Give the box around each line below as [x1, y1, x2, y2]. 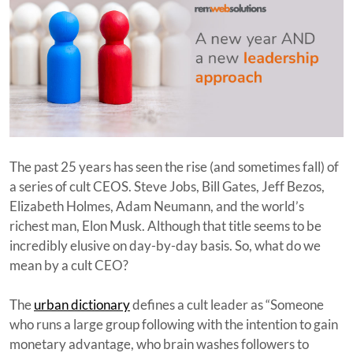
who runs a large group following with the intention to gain [9, 315, 338, 333]
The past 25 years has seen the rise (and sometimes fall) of [9, 158, 339, 175]
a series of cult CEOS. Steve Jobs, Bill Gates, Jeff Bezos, [9, 177, 325, 195]
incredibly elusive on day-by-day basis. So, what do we [9, 236, 321, 254]
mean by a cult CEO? [9, 256, 128, 273]
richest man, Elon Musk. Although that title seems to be [9, 217, 321, 234]
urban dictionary [34, 295, 130, 313]
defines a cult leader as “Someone [130, 295, 324, 313]
